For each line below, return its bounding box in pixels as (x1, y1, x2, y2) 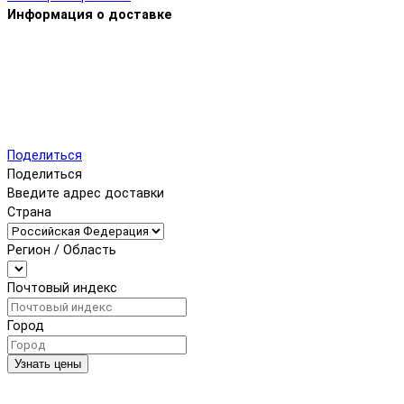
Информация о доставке (7, 7, 172, 23)
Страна (7, 205, 51, 221)
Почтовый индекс (7, 280, 117, 297)
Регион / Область (7, 243, 116, 259)
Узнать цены (14, 357, 81, 372)
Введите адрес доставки (7, 186, 164, 202)
